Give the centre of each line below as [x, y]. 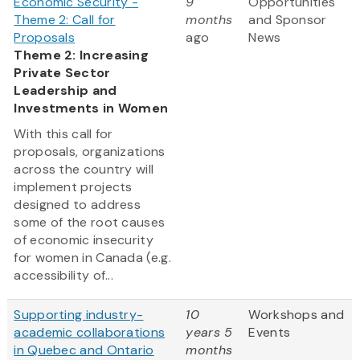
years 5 [209, 333]
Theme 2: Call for [65, 20]
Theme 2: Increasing [82, 55]
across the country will [84, 170]
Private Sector [62, 73]
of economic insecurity [84, 240]
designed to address [78, 205]
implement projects [73, 187]
